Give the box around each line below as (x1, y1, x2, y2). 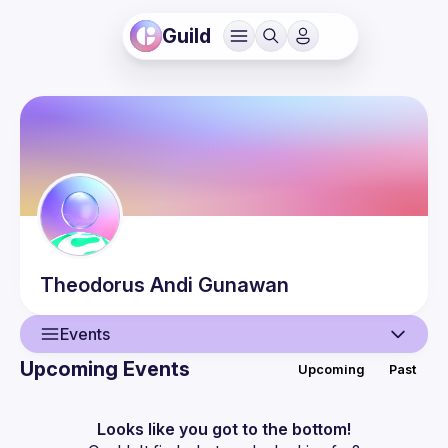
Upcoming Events (20, 357, 190, 381)
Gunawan (198, 273, 289, 297)
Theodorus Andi (40, 273, 193, 297)
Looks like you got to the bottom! (97, 419, 351, 439)
